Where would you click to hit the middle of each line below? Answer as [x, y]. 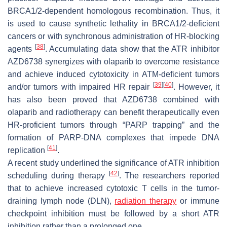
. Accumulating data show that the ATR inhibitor [132, 49]
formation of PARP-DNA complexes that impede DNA [113, 137]
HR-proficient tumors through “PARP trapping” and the [113, 125]
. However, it [196, 87]
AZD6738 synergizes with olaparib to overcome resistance [113, 61]
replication [27, 150]
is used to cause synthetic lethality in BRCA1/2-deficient [113, 23]
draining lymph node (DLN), [61, 201]
